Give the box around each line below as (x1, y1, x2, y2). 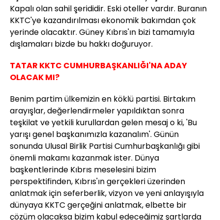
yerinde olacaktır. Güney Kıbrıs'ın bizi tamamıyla (10, 27, 194, 38)
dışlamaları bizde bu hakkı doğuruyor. (10, 38, 153, 50)
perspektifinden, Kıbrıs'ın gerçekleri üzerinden (10, 176, 185, 188)
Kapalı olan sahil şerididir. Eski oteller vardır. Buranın (10, 3, 207, 15)
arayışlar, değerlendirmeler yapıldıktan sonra (10, 105, 184, 117)
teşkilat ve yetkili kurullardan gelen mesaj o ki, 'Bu (10, 117, 197, 129)
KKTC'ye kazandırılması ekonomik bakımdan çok (10, 15, 196, 27)
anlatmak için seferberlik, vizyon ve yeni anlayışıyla (10, 188, 204, 199)
